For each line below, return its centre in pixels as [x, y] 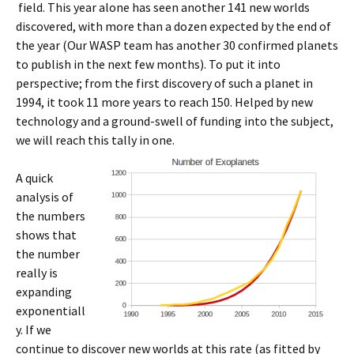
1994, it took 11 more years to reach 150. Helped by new [164, 102]
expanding [44, 292]
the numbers [51, 216]
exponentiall [51, 311]
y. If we [34, 330]
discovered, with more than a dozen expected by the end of [173, 26]
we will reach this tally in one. [95, 140]
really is [37, 273]
